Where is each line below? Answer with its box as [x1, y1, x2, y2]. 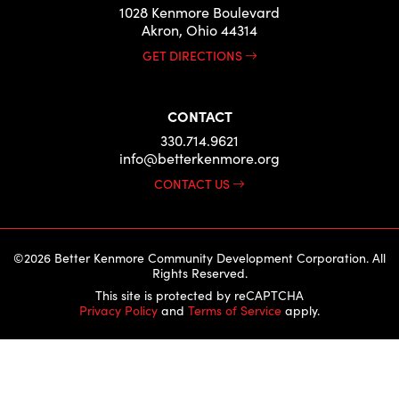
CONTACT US [154, 175, 232, 193]
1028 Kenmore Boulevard [119, 3, 280, 22]
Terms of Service [188, 302, 281, 320]
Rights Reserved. [151, 265, 248, 282]
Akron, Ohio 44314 [142, 20, 257, 40]
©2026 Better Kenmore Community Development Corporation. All [13, 249, 386, 267]
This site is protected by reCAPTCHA [95, 287, 304, 305]
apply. [281, 302, 320, 320]
